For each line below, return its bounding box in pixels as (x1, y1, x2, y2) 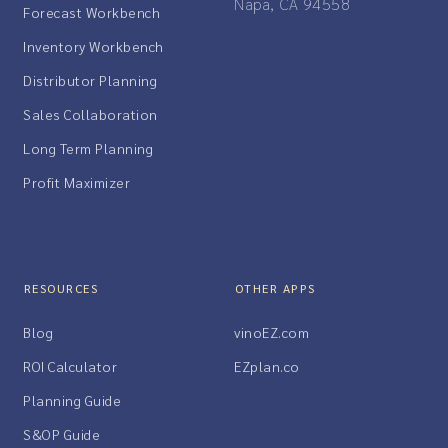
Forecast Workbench (23, 3, 160, 22)
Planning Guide (23, 391, 121, 410)
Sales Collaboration (23, 105, 158, 124)
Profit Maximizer (23, 173, 130, 192)
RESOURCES (23, 280, 99, 297)
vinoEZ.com (234, 323, 309, 342)
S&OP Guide (23, 425, 100, 444)
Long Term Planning (23, 139, 153, 158)
